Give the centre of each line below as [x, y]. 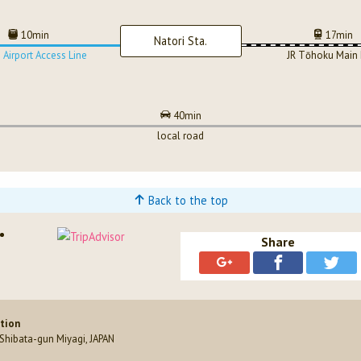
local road [180, 136]
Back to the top [186, 201]
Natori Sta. [180, 40]
